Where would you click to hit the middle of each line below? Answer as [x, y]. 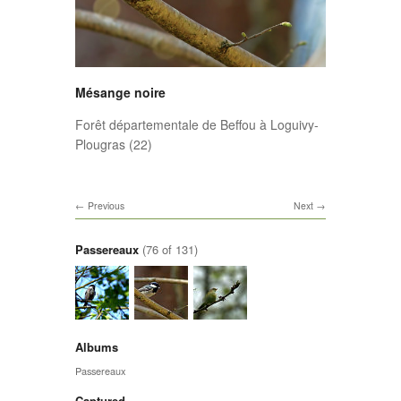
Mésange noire [120, 92]
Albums [97, 346]
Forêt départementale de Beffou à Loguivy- [197, 124]
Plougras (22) [114, 144]
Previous [106, 206]
